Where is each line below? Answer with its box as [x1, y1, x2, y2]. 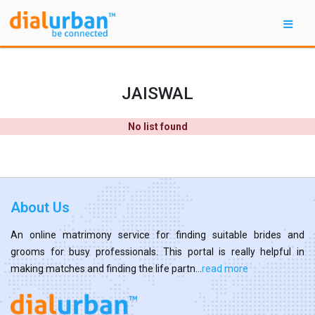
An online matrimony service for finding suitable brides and [11, 229, 304, 240]
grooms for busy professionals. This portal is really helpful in [11, 245, 304, 257]
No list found [127, 120, 188, 132]
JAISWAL [122, 82, 193, 103]
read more [202, 262, 248, 274]
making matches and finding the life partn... [11, 262, 202, 274]
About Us [11, 198, 70, 216]
